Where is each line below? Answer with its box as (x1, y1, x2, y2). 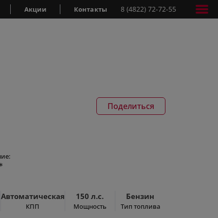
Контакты (73, 4, 107, 14)
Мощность (73, 202, 107, 211)
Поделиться (108, 101, 154, 111)
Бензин (126, 191, 155, 201)
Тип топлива (120, 202, 160, 211)
